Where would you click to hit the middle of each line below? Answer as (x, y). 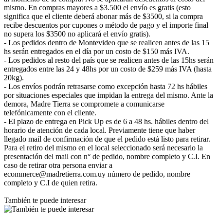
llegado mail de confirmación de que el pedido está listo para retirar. (107, 139)
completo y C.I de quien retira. (51, 182)
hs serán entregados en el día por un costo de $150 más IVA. (97, 51)
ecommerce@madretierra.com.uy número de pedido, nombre (97, 174)
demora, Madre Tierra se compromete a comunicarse (84, 104)
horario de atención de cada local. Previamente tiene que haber (100, 130)
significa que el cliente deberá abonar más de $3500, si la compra (103, 16)
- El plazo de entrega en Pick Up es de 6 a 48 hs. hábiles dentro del (106, 121)
